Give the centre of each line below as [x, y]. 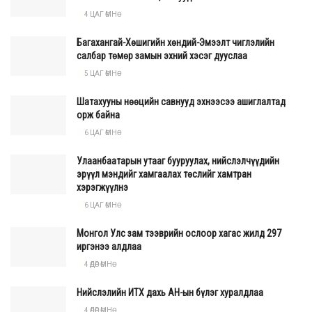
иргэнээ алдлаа [109, 246]
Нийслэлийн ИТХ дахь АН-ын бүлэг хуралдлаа [170, 292]
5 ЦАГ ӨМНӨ [100, 73]
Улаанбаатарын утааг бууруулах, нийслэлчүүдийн [178, 161]
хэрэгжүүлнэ [102, 187]
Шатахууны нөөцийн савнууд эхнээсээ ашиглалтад [181, 101]
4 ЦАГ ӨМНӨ [100, 14]
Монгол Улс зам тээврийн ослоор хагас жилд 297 [179, 233]
